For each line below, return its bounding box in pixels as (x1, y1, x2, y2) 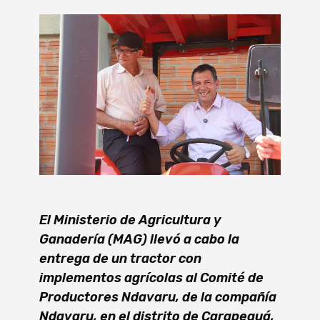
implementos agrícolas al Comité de (39, 269, 264, 286)
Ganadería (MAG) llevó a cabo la (39, 231, 239, 247)
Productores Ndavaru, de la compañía (39, 289, 276, 305)
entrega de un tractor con (39, 250, 201, 266)
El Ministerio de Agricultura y (39, 211, 221, 228)
